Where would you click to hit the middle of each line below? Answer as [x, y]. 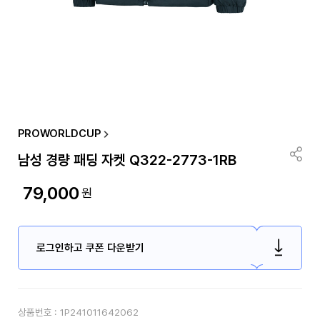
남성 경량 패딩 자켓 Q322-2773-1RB [127, 160]
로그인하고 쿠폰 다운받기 [90, 247]
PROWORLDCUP [59, 134]
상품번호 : [37, 312]
